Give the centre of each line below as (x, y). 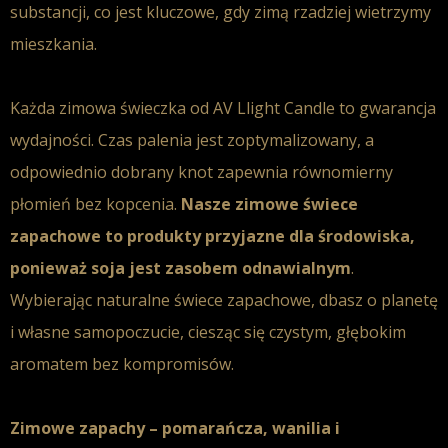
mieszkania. (53, 44)
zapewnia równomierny (303, 172)
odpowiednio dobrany (94, 172)
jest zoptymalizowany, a (283, 140)
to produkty (153, 236)
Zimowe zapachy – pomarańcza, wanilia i (175, 428)
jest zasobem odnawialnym (238, 268)
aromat (37, 364)
